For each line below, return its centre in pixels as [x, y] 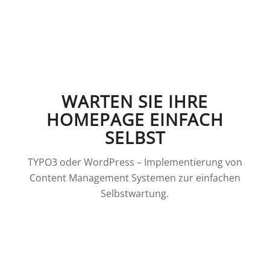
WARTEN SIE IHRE [135, 101]
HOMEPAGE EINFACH [135, 119]
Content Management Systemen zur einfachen [135, 178]
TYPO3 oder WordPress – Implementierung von [135, 162]
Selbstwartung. [135, 194]
